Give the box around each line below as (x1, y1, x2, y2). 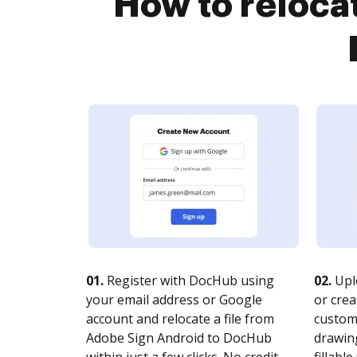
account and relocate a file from (86, 310, 274, 328)
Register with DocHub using (104, 272, 274, 289)
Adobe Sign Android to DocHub (86, 329, 272, 347)
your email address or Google (86, 291, 262, 308)
